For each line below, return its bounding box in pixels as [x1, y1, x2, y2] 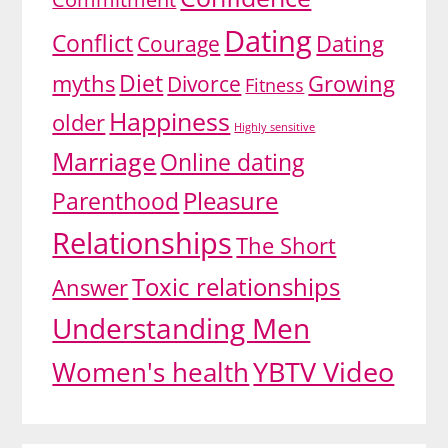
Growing [308, 67, 396, 98]
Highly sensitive [234, 119, 316, 134]
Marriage [52, 143, 157, 178]
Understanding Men [52, 308, 311, 347]
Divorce [167, 68, 242, 98]
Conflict [52, 26, 134, 59]
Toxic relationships [132, 269, 341, 303]
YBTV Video [253, 352, 395, 390]
